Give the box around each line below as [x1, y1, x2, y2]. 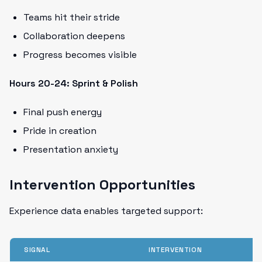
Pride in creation [23, 125, 96, 137]
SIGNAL [24, 245, 50, 254]
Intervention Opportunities [9, 175, 195, 194]
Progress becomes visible [23, 49, 137, 61]
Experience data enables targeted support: [9, 205, 203, 217]
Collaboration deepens [23, 30, 125, 42]
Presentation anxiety [23, 143, 118, 156]
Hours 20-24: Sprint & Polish [9, 77, 138, 89]
